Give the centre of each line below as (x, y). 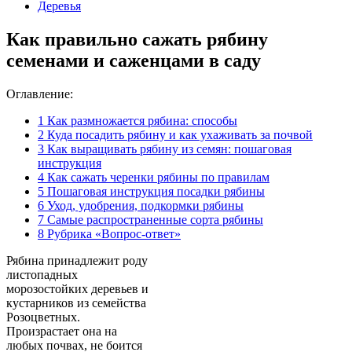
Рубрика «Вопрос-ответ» (112, 233)
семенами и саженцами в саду (134, 60)
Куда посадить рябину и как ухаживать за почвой (178, 134)
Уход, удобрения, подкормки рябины (144, 205)
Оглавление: (40, 93)
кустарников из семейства (76, 302)
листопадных (42, 274)
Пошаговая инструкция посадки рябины (154, 191)
